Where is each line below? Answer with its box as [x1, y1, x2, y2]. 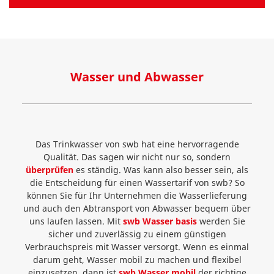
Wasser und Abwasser [70, 68, 204, 85]
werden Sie [199, 215, 245, 227]
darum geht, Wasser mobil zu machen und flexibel [32, 254, 242, 265]
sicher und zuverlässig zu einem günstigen [48, 228, 226, 240]
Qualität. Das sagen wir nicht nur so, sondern [43, 151, 231, 163]
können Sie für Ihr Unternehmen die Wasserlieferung [27, 190, 247, 201]
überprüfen [26, 164, 73, 176]
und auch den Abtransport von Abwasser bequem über [23, 202, 251, 214]
